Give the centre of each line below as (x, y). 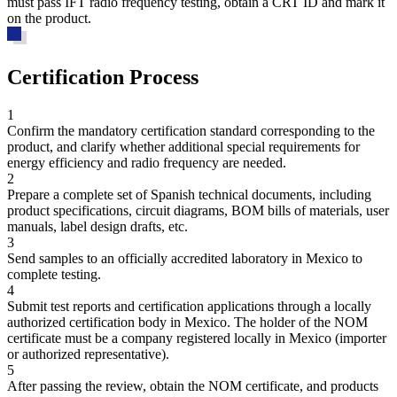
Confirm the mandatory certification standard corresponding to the (191, 131)
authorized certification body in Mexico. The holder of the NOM (187, 323)
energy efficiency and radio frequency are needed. (147, 163)
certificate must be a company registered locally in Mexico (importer (197, 339)
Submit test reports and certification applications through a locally (189, 307)
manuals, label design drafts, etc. (97, 227)
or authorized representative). (88, 354)
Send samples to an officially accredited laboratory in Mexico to (185, 259)
